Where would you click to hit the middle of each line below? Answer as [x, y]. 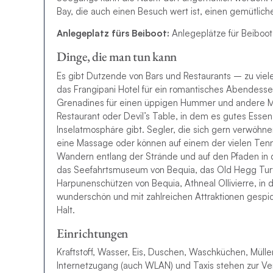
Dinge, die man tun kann [117, 57]
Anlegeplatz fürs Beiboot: [113, 34]
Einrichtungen [93, 233]
